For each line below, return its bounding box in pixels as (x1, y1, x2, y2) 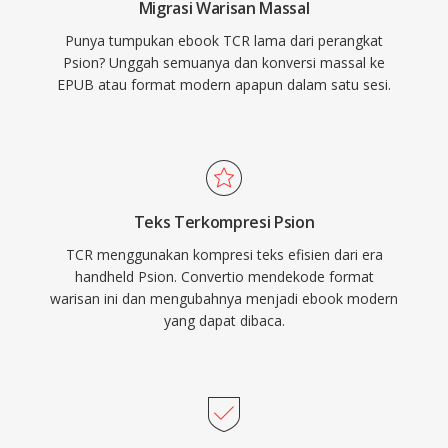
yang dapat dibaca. (163, 311, 285, 330)
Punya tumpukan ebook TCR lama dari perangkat (65, 31, 383, 50)
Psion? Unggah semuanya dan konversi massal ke (63, 53, 385, 72)
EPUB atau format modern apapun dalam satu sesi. (57, 75, 391, 94)
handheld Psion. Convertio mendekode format (74, 267, 374, 286)
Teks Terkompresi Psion (133, 211, 315, 233)
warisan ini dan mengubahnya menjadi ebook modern (50, 289, 398, 308)
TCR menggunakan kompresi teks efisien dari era (65, 245, 383, 264)
